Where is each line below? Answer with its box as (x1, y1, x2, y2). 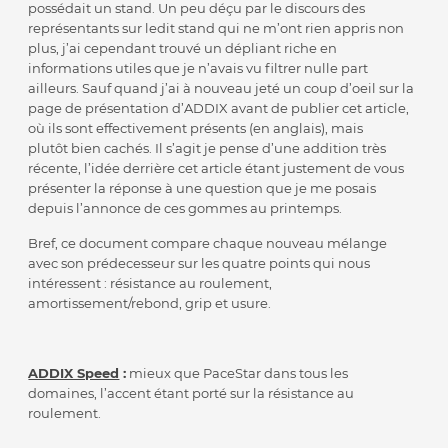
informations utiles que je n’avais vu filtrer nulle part (28, 60, 369, 77)
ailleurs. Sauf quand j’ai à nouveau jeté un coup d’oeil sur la (28, 80, 415, 97)
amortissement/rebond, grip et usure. (28, 295, 272, 312)
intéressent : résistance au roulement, (28, 275, 273, 292)
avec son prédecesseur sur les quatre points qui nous (28, 255, 371, 272)
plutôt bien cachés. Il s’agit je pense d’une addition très (28, 140, 387, 157)
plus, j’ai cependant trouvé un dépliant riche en (28, 40, 338, 57)
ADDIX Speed (28, 365, 120, 382)
